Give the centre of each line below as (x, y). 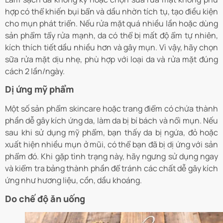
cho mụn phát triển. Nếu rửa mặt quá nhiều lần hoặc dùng (111, 23)
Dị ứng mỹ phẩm (39, 89)
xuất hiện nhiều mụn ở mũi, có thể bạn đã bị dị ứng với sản (111, 145)
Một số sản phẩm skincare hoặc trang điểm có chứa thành (111, 109)
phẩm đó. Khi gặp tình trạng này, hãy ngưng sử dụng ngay (111, 157)
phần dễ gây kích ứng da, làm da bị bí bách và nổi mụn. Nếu (111, 121)
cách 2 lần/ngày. (35, 71)
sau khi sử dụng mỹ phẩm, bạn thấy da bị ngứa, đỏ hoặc (111, 133)
